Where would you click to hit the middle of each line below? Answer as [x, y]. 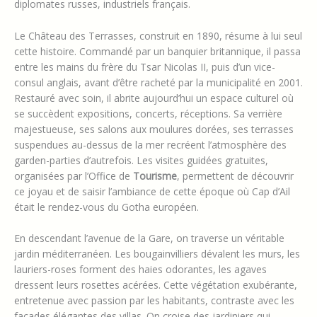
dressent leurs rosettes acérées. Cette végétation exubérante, [156, 284]
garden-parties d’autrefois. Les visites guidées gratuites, [141, 160]
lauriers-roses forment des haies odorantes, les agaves [140, 269]
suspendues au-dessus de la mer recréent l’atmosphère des [150, 144]
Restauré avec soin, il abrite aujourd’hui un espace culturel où [154, 98]
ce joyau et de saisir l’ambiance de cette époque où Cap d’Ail [152, 191]
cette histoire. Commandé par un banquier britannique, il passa [157, 51]
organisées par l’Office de [74, 175]
